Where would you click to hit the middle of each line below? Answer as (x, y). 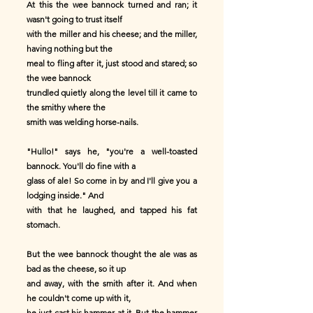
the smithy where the (66, 107)
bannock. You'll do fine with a (81, 166)
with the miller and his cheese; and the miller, (112, 34)
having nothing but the (70, 49)
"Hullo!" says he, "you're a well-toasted (112, 151)
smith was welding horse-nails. (82, 122)
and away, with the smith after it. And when (112, 283)
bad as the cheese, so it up (76, 269)
